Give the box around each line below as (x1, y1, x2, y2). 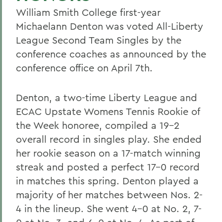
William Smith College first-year (16, 6, 161, 18)
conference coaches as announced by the (16, 48, 206, 60)
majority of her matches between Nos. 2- (16, 188, 203, 201)
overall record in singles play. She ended (16, 133, 202, 145)
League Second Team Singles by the (16, 34, 181, 46)
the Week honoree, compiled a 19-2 (16, 119, 179, 131)
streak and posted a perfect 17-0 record (16, 161, 200, 173)
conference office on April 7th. (16, 61, 153, 74)
